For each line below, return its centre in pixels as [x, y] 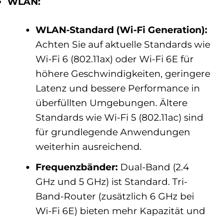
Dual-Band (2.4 [153, 167]
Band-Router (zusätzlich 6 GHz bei [115, 196]
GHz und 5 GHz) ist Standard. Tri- [111, 181]
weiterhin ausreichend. [88, 147]
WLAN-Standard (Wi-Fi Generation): [121, 30]
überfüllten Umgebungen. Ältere [111, 103]
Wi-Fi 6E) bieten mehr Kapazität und [120, 210]
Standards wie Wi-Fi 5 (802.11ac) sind [119, 118]
